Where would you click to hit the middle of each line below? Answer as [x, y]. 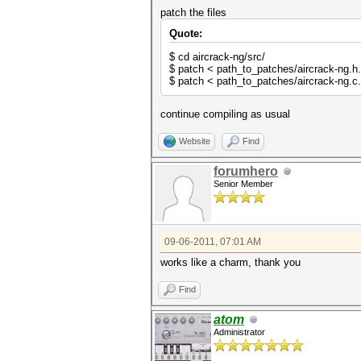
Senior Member [243, 184]
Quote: [186, 33]
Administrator [239, 332]
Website [195, 141]
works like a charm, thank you [230, 262]
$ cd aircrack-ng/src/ [217, 57]
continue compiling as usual [225, 114]
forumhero [246, 171]
